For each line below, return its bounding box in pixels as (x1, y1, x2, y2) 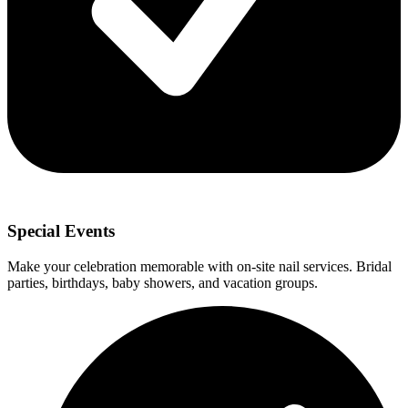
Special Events (7, 221, 115, 241)
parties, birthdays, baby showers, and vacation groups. (7, 275, 318, 291)
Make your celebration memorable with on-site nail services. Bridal (7, 259, 392, 275)
